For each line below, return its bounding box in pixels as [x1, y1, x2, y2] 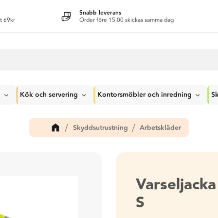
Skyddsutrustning [73, 122, 128, 133]
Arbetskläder [140, 122, 182, 133]
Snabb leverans [79, 8, 121, 18]
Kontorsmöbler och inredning [97, 90, 192, 100]
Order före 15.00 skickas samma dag [79, 15, 174, 25]
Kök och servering [20, 90, 78, 100]
